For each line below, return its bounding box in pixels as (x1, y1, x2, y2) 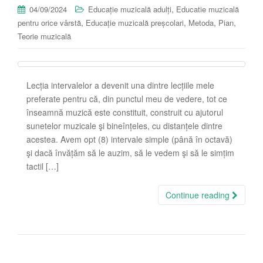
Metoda (188, 16, 214, 28)
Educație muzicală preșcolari (86, 16, 184, 28)
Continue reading (166, 188, 232, 201)
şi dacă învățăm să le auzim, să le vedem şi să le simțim (26, 146, 234, 159)
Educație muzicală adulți (88, 3, 171, 15)
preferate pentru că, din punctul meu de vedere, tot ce (26, 92, 227, 104)
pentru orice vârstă (18, 16, 81, 28)
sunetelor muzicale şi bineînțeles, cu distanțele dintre (26, 119, 222, 131)
